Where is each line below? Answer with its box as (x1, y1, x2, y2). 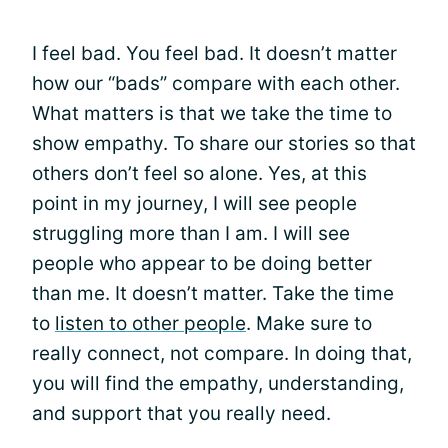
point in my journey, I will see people (32, 192, 357, 215)
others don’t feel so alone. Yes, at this (32, 162, 367, 185)
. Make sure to (246, 312, 372, 335)
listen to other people (55, 312, 246, 335)
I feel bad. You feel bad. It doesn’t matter (32, 42, 397, 65)
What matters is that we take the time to (32, 102, 392, 125)
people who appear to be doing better (32, 252, 372, 275)
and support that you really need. (32, 402, 331, 425)
